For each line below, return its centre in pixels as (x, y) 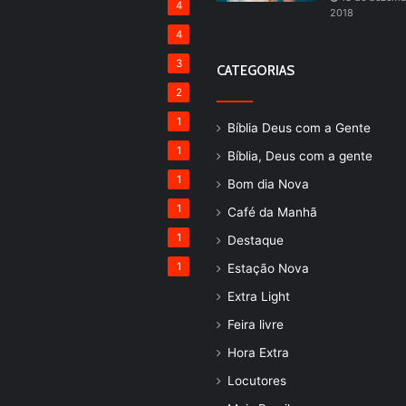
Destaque (256, 240)
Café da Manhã (272, 212)
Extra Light (259, 296)
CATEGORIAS (256, 70)
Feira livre (256, 324)
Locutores (257, 380)
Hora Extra (258, 352)
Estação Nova (268, 268)
